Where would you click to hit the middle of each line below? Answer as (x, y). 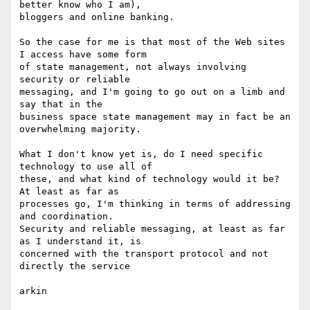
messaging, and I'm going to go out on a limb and (152, 92)
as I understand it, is (83, 241)
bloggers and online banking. (97, 17)
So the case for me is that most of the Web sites (152, 42)
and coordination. (69, 217)
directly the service (75, 266)
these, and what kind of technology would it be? (149, 179)
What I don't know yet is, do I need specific (141, 154)
